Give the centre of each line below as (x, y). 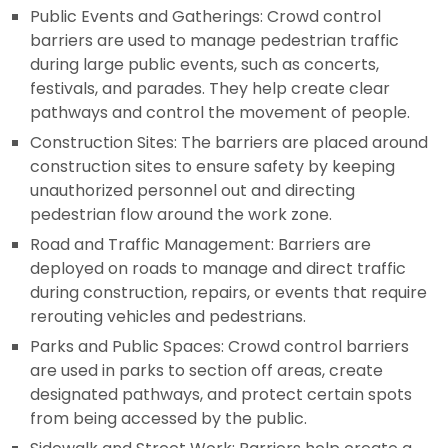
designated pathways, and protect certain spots (221, 395)
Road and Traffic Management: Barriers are (200, 245)
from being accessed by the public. (168, 419)
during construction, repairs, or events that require (228, 293)
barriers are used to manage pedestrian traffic (214, 41)
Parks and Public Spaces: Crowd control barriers (219, 347)
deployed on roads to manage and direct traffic (218, 269)
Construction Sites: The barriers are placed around (229, 143)
